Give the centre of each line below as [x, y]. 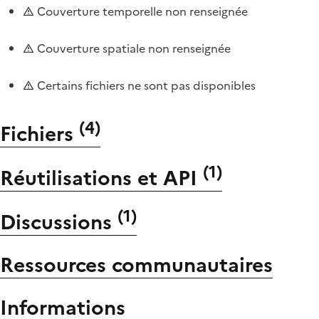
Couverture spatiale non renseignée [132, 48]
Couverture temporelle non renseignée [141, 11]
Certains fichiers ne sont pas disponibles [145, 85]
